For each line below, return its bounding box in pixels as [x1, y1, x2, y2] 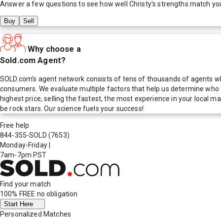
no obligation [35, 190, 78, 198]
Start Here [4, 200, 35, 208]
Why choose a [28, 44, 81, 54]
